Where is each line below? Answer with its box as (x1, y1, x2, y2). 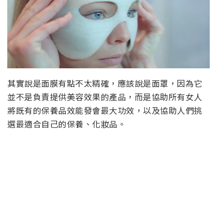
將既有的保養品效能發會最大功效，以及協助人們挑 (7, 104, 202, 116)
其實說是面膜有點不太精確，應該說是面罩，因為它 (7, 77, 202, 89)
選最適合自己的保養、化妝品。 (7, 117, 128, 130)
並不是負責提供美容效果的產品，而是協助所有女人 (7, 90, 202, 103)
